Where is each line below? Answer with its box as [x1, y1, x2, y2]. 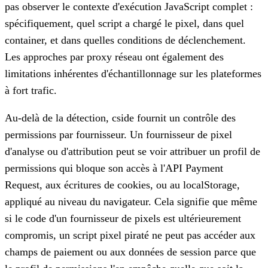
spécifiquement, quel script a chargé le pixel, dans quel [5, 17, 244, 29]
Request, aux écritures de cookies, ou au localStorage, [5, 178, 240, 191]
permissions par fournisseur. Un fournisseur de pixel [5, 128, 232, 141]
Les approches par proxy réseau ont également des [5, 50, 224, 63]
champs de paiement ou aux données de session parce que [5, 245, 256, 258]
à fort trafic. [5, 84, 57, 96]
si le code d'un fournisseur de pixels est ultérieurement [5, 212, 241, 224]
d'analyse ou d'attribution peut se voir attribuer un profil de [5, 145, 260, 157]
